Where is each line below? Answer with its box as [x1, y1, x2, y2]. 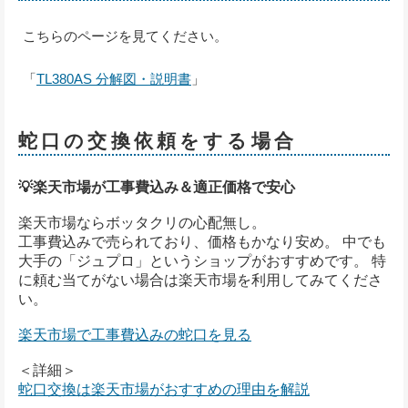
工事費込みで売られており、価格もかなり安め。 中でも [18, 234, 386, 250]
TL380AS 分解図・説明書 [36, 71, 191, 87]
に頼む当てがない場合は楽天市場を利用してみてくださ [18, 272, 382, 289]
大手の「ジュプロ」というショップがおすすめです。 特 [18, 253, 386, 270]
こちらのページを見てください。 [23, 28, 228, 45]
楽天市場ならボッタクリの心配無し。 [18, 215, 266, 231]
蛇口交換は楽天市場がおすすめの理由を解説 [18, 382, 310, 398]
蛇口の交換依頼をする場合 [18, 130, 297, 152]
